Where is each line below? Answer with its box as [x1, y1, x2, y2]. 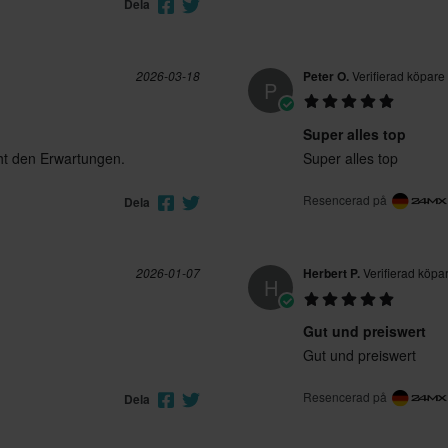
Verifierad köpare [349, 66, 445, 84]
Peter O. [303, 66, 349, 85]
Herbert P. [303, 263, 360, 282]
